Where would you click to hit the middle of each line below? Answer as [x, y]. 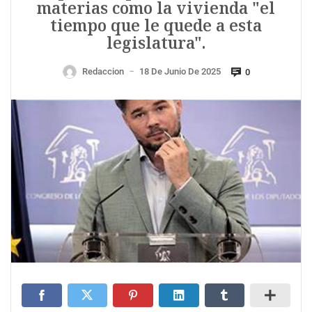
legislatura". [156, 43]
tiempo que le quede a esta [156, 26]
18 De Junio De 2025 [180, 72]
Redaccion [103, 72]
